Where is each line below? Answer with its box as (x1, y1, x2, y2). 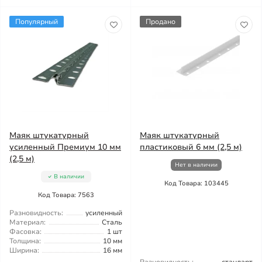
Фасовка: (9, 227, 42, 236)
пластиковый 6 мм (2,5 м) (140, 142, 242, 153)
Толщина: (9, 236, 41, 246)
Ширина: (9, 246, 39, 255)
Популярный (15, 17, 58, 26)
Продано (146, 17, 175, 26)
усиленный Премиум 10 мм (9, 142, 121, 153)
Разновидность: (9, 208, 63, 218)
